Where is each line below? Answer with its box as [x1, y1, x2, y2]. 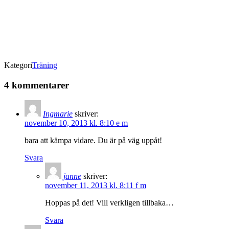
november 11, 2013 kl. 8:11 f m [45, 181, 146, 190]
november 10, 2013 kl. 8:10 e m [25, 119, 128, 128]
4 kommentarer [4, 79, 69, 90]
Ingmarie [43, 109, 73, 119]
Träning [32, 60, 57, 70]
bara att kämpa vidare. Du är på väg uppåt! [25, 136, 162, 145]
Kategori [4, 60, 32, 70]
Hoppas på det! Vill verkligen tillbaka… [45, 198, 174, 208]
